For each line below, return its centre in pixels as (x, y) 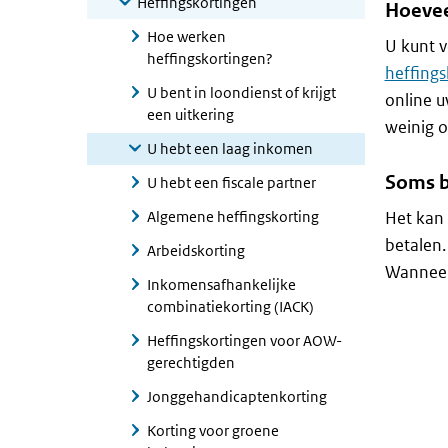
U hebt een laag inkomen (230, 148)
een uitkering (190, 114)
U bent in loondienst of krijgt (241, 92)
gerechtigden (191, 362)
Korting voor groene (213, 430)
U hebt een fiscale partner (231, 182)
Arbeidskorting (196, 250)
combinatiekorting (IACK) (230, 306)
